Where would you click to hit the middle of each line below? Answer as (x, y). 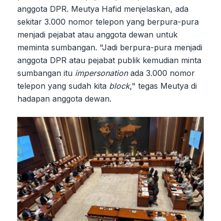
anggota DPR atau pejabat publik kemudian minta (109, 60)
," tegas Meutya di (163, 86)
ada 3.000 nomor (161, 73)
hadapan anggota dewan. (64, 98)
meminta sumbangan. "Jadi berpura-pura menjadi (110, 47)
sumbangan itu (46, 73)
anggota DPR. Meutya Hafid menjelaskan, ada (103, 9)
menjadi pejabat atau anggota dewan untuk (97, 34)
